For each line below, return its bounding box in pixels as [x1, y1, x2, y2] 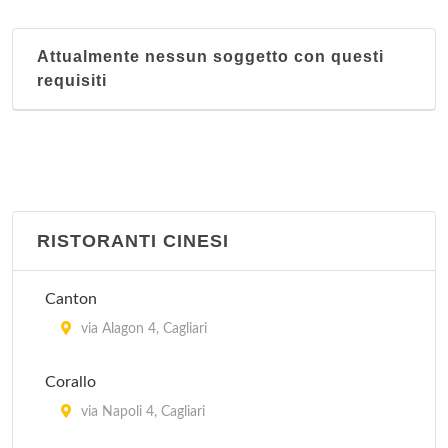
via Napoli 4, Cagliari [77, 405, 205, 419]
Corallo [45, 374, 96, 390]
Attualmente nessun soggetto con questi [37, 48, 384, 65]
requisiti [37, 72, 107, 89]
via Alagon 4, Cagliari [77, 322, 207, 336]
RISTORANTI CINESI [37, 231, 229, 251]
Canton [45, 291, 97, 307]
